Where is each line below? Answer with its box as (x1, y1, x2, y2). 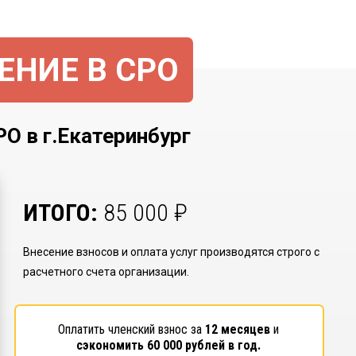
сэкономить (76, 338, 148, 353)
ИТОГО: (22, 199, 103, 226)
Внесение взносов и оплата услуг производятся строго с (22, 246, 319, 258)
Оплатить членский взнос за (58, 322, 206, 337)
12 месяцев (205, 322, 274, 337)
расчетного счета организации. (22, 265, 189, 278)
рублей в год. (182, 338, 261, 353)
